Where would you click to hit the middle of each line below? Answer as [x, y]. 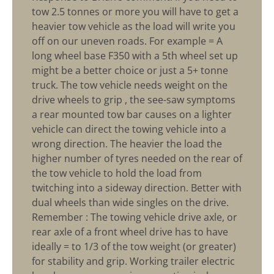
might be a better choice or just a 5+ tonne [130, 71]
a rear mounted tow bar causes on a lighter [132, 115]
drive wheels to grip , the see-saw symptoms [134, 100]
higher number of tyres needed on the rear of [137, 159]
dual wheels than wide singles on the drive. [130, 203]
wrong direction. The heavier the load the [127, 144]
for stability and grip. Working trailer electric [133, 261]
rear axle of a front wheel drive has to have [130, 232]
